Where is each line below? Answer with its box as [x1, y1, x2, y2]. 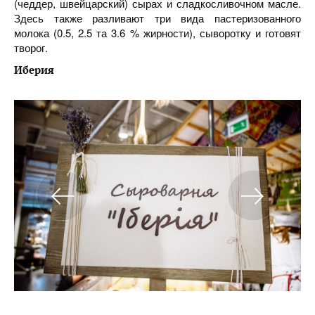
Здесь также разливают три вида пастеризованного [14, 11, 301, 25]
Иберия [14, 63, 54, 77]
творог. [14, 40, 48, 55]
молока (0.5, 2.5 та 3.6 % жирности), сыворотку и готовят [14, 25, 301, 40]
